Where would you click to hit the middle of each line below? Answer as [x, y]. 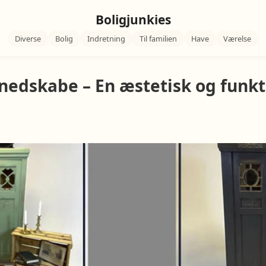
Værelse [237, 39]
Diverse [28, 39]
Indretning [106, 39]
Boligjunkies [133, 20]
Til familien [158, 39]
